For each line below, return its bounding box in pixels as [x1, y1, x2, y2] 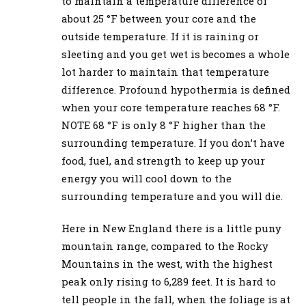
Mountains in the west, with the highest [61, 256, 273, 270]
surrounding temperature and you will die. [61, 189, 283, 203]
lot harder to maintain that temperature [61, 64, 269, 79]
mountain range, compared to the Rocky [61, 238, 268, 253]
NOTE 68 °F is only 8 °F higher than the [61, 117, 266, 132]
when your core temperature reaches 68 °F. [61, 100, 280, 114]
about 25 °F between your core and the [61, 11, 256, 25]
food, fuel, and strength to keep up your [61, 153, 265, 167]
